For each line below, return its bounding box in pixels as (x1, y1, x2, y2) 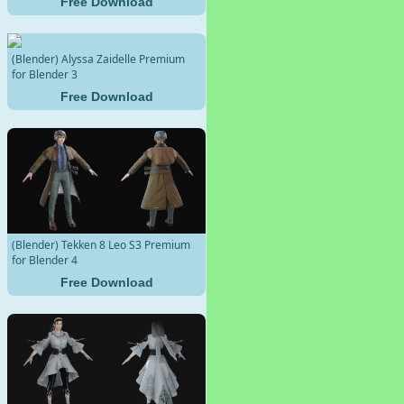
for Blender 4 (12, 252, 78, 268)
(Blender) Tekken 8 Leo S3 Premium (12, 236, 190, 252)
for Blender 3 (12, 66, 78, 82)
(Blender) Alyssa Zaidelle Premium (12, 50, 185, 67)
